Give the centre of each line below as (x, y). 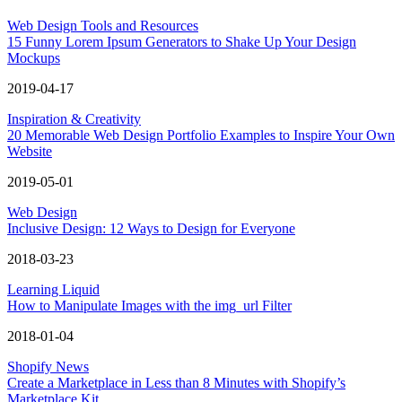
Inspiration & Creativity (74, 118)
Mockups (34, 57)
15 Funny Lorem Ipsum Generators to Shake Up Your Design (182, 41)
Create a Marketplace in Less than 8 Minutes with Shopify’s (176, 382)
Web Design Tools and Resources (103, 25)
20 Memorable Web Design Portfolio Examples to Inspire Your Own (201, 135)
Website (30, 151)
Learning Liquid (53, 289)
